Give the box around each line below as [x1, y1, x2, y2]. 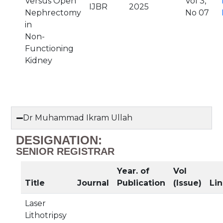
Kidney [25, 56, 52, 65]
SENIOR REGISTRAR [16, 146, 114, 157]
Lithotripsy [25, 211, 67, 220]
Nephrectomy [25, 8, 81, 17]
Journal [77, 178, 109, 188]
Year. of [117, 166, 149, 176]
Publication [117, 178, 165, 188]
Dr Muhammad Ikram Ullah [23, 113, 133, 122]
